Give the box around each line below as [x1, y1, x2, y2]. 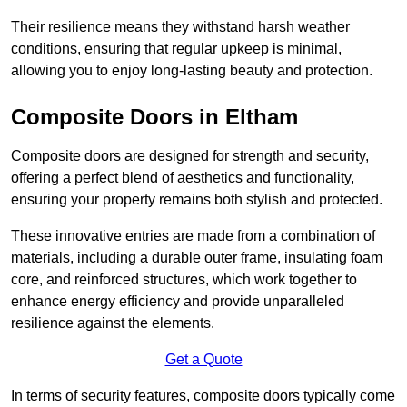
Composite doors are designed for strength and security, [11, 148, 369, 164]
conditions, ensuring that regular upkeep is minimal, [11, 41, 342, 57]
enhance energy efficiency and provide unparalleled [11, 293, 344, 310]
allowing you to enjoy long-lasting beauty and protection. [11, 63, 372, 79]
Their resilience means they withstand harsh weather [11, 19, 350, 35]
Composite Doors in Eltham [11, 104, 298, 130]
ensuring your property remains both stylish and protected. [11, 192, 382, 208]
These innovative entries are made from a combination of [11, 228, 375, 244]
